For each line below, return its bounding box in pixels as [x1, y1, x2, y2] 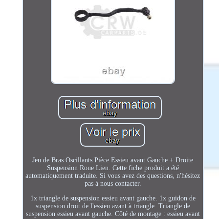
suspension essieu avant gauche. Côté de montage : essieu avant [25, 210, 200, 218]
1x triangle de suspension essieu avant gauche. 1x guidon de [30, 194, 196, 202]
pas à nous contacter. [84, 179, 141, 187]
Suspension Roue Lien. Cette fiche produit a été [46, 164, 179, 172]
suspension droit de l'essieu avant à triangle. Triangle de [35, 202, 190, 210]
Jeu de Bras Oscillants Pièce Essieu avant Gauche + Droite [32, 156, 194, 164]
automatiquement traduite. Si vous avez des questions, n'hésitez [25, 172, 200, 179]
